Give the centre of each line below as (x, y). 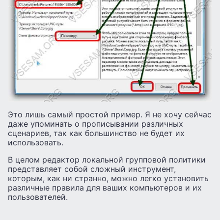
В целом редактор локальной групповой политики (107, 159)
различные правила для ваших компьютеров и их (105, 187)
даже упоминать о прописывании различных (96, 124)
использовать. (36, 142)
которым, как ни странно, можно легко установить (108, 178)
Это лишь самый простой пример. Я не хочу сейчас (110, 114)
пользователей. (38, 197)
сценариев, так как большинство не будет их (96, 133)
